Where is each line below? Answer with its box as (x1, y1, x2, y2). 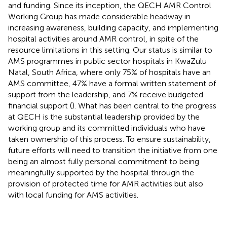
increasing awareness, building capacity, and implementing (8, 22, 218, 32)
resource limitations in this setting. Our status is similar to (8, 45, 212, 55)
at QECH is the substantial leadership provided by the (8, 111, 200, 122)
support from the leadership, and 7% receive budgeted (8, 89, 203, 99)
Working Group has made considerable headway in (8, 11, 191, 21)
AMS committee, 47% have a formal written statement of (8, 78, 216, 88)
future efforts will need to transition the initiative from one (8, 145, 217, 155)
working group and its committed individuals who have (8, 123, 205, 133)
